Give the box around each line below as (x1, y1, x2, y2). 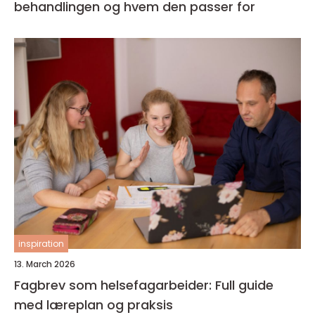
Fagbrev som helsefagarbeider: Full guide (14, 276, 274, 295)
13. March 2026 (14, 258, 75, 271)
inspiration (18, 238, 64, 250)
